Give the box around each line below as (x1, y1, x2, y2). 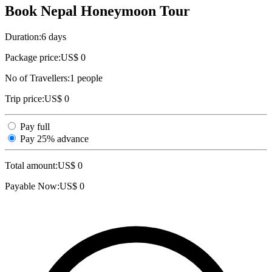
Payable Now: (5, 181, 59, 192)
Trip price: (5, 93, 44, 104)
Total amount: (5, 160, 58, 171)
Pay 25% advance (20, 134, 89, 144)
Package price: (5, 52, 61, 63)
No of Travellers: (5, 73, 70, 84)
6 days (41, 32, 66, 42)
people (75, 73, 103, 84)
